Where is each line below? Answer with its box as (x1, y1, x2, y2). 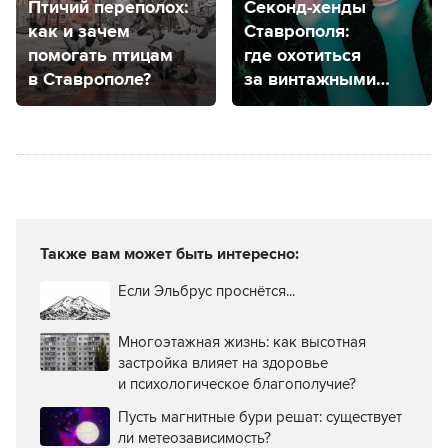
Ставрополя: (244, 20, 350, 43)
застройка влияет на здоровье (118, 353, 328, 372)
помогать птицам (28, 44, 173, 67)
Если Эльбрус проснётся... (118, 281, 295, 300)
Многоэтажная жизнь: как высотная (118, 332, 366, 351)
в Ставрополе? (28, 68, 151, 91)
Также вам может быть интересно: (40, 243, 299, 264)
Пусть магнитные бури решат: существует (118, 407, 402, 426)
